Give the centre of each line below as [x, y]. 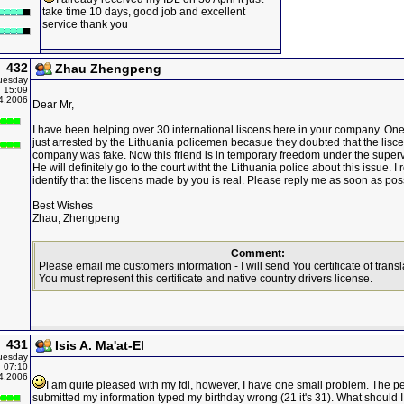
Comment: [258, 253]
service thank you [85, 24]
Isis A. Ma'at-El [100, 345]
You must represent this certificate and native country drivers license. [206, 279]
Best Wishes [63, 206]
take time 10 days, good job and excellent [144, 12]
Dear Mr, [53, 105]
